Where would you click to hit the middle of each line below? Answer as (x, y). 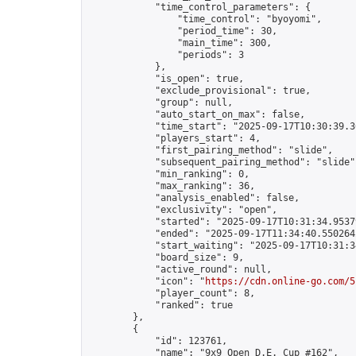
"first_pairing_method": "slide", (211, 150)
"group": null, (161, 103)
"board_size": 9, (166, 257)
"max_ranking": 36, (172, 186)
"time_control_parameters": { (199, 7)
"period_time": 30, (183, 31)
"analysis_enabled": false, (194, 198)
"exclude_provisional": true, (199, 91)
